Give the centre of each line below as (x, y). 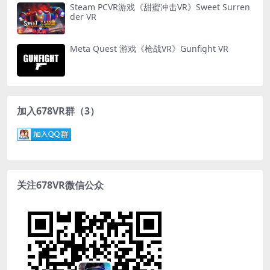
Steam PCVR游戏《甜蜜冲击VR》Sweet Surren (160, 7)
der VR (83, 17)
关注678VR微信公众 (60, 185)
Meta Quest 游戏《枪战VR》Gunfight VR (149, 49)
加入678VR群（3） (58, 111)
